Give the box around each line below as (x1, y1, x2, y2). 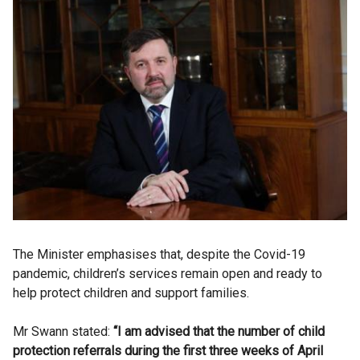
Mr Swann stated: (13, 324, 113, 340)
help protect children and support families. (13, 285, 249, 301)
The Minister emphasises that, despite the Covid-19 (13, 247, 305, 263)
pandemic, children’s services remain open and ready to (13, 266, 322, 282)
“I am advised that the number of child (113, 324, 325, 340)
